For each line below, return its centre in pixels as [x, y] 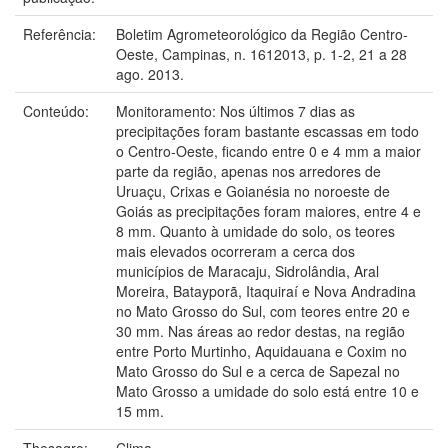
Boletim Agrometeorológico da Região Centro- [262, 33]
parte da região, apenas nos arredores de [248, 170]
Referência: [61, 33]
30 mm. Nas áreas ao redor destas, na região [260, 330]
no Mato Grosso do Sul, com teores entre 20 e [263, 310]
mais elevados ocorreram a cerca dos [235, 250]
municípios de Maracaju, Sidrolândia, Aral [247, 270]
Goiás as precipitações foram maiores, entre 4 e [268, 210]
